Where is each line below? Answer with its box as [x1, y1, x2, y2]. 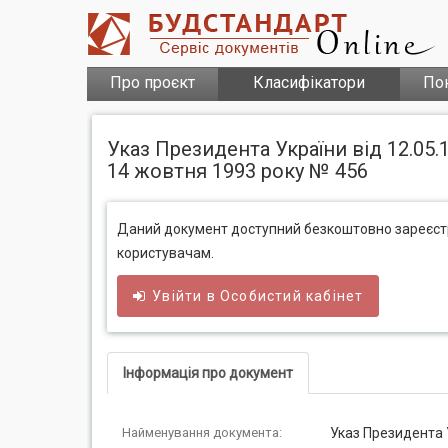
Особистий [220, 288, 302, 304]
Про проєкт [110, 73, 195, 92]
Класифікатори [253, 73, 365, 92]
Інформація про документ [123, 365, 293, 381]
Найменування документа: [122, 425, 282, 440]
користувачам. [117, 245, 214, 261]
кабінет [301, 288, 364, 304]
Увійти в [152, 288, 221, 304]
